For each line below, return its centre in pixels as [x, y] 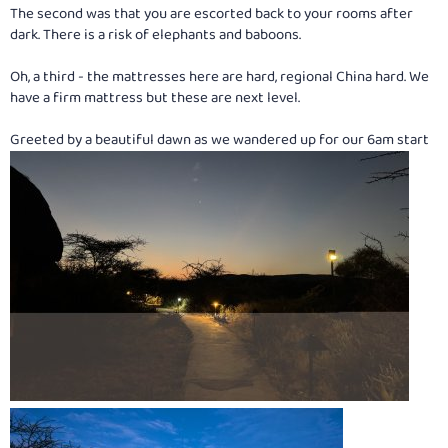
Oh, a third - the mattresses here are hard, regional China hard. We [219, 77]
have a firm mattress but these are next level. [155, 98]
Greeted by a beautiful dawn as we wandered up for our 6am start [219, 140]
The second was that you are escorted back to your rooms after [211, 14]
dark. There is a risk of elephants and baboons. [155, 35]
